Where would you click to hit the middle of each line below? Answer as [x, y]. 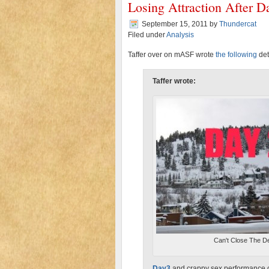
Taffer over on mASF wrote [172, 55]
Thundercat [238, 24]
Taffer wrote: [174, 81]
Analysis [180, 35]
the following [236, 55]
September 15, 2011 [175, 24]
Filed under [147, 35]
